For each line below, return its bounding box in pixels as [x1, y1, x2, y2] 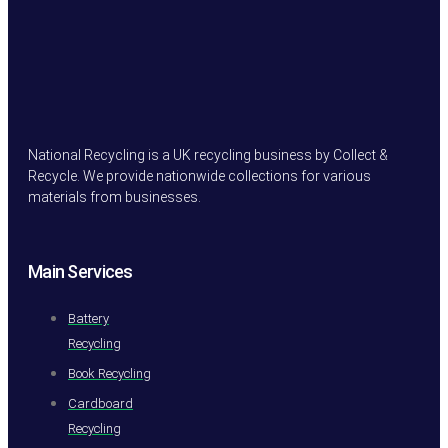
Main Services [28, 260, 133, 282]
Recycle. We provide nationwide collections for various [28, 167, 371, 184]
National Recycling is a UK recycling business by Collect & [28, 146, 388, 163]
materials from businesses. [28, 188, 201, 205]
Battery [68, 310, 109, 326]
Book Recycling [68, 365, 151, 381]
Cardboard [68, 395, 133, 411]
